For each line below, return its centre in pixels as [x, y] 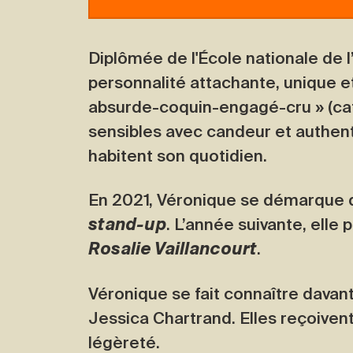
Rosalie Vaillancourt [173, 249]
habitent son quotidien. [178, 156]
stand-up [127, 225]
